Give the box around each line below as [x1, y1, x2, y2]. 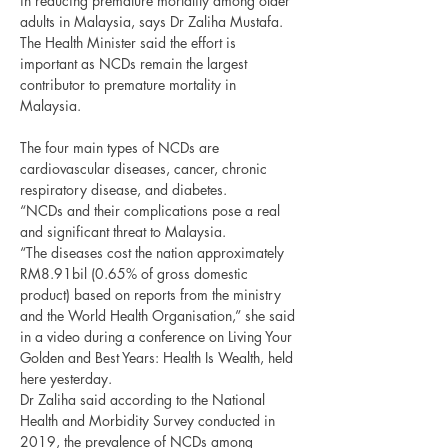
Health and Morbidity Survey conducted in [20, 411, 279, 430]
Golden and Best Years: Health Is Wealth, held [20, 348, 297, 367]
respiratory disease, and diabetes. [20, 180, 227, 199]
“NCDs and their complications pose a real [20, 201, 284, 220]
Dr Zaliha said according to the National [20, 390, 269, 409]
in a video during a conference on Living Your [20, 327, 296, 346]
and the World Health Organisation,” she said [20, 306, 299, 325]
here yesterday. [20, 369, 112, 388]
